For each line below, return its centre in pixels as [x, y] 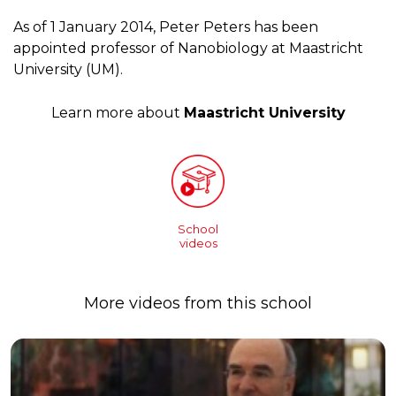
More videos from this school [198, 303]
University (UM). [68, 69]
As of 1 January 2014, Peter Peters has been [166, 27]
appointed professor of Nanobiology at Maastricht [188, 48]
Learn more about [117, 112]
